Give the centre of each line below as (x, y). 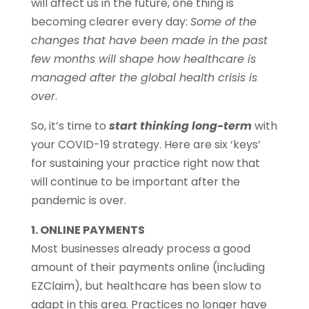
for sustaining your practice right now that (145, 163)
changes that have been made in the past (149, 41)
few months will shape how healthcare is (143, 59)
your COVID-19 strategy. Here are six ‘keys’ (146, 145)
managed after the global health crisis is (144, 78)
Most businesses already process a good (140, 249)
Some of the (223, 22)
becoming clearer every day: (110, 22)
